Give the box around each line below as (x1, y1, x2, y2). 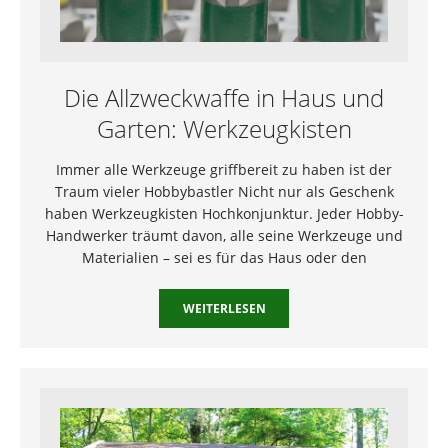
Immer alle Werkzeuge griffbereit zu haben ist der (56, 160, 392, 180)
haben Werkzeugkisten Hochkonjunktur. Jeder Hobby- (44, 204, 404, 224)
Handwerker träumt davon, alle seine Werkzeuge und (45, 226, 403, 246)
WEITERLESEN (182, 300, 266, 318)
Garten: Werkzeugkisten (96, 112, 352, 146)
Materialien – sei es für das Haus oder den (81, 248, 367, 268)
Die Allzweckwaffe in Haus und (64, 81, 384, 115)
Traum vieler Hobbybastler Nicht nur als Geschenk (54, 182, 394, 202)
